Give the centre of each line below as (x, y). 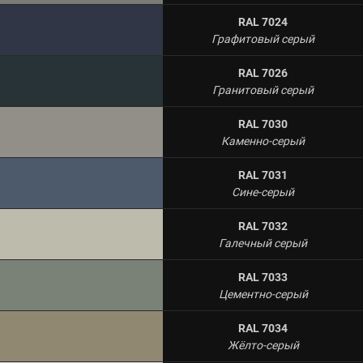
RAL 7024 (263, 22)
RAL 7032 (263, 226)
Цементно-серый (263, 294)
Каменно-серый (263, 141)
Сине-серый (263, 192)
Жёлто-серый (263, 345)
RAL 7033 (263, 277)
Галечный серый (263, 243)
